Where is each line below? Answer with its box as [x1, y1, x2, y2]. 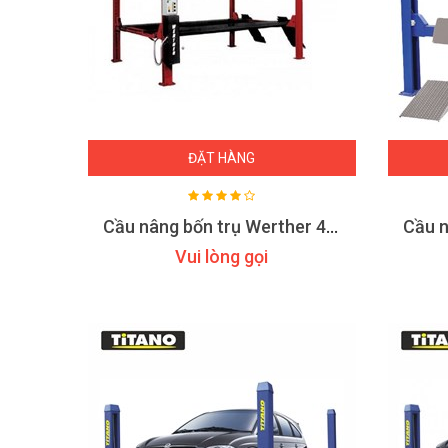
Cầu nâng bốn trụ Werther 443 [326, 216, 338, 237]
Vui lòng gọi [175, 246, 269, 267]
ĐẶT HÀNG [188, 150, 256, 166]
